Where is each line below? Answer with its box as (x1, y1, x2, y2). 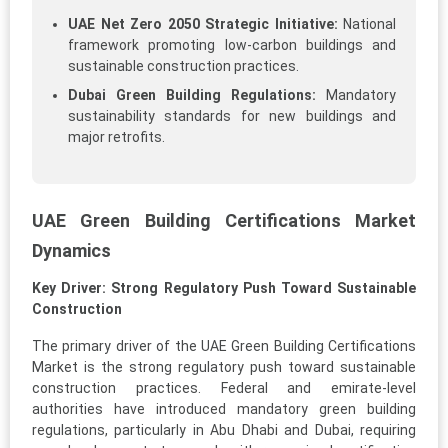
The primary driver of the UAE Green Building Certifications (32, 338, 416, 355)
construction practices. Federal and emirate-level (32, 380, 416, 397)
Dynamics (32, 240, 111, 262)
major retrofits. (68, 129, 165, 146)
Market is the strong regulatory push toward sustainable (32, 359, 416, 376)
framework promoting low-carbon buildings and (68, 37, 396, 54)
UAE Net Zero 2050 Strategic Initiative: (68, 16, 338, 33)
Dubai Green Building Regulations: (68, 87, 316, 104)
